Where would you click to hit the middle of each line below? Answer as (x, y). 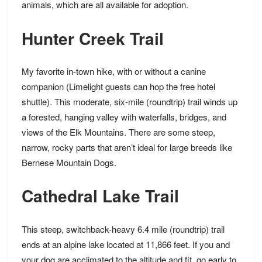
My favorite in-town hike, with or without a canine (113, 71)
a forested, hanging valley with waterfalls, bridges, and (124, 117)
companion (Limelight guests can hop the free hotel (118, 87)
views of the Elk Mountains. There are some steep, (118, 132)
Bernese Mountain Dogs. (69, 163)
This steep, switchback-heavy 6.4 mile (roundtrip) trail (123, 229)
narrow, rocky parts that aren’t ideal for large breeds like (127, 147)
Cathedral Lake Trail (100, 196)
